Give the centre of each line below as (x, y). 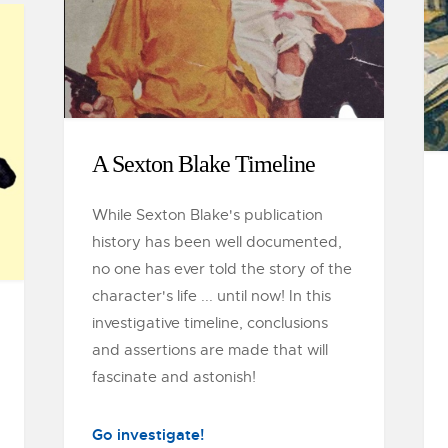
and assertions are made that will (210, 350)
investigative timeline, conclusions (210, 323)
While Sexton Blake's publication (207, 215)
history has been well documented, (217, 242)
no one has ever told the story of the (222, 269)
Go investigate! (148, 435)
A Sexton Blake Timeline (203, 164)
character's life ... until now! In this (211, 296)
